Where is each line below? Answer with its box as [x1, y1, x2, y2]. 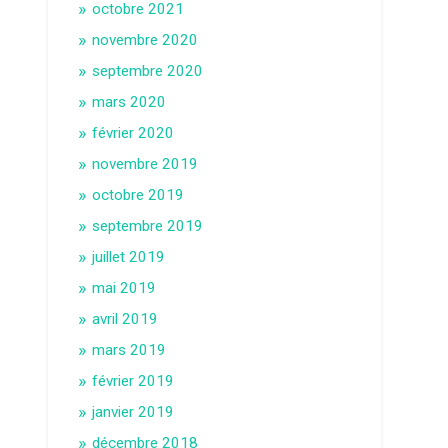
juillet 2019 [92, 247, 166, 266]
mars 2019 [92, 340, 167, 359]
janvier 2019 [92, 402, 175, 421]
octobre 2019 [92, 185, 185, 204]
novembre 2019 [92, 154, 199, 173]
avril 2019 [92, 309, 159, 328]
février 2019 [92, 371, 175, 390]
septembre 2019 [92, 216, 204, 235]
